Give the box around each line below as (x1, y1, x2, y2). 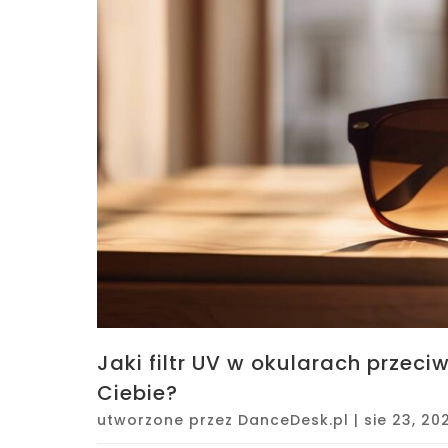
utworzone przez (97, 409, 238, 430)
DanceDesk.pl (238, 409, 349, 430)
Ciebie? (97, 378, 178, 407)
